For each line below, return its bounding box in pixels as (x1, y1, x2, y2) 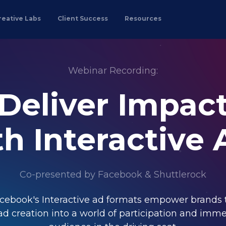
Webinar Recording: (68, 65, 158, 77)
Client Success (57, 14, 108, 22)
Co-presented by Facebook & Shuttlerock (20, 169, 206, 181)
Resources (124, 14, 161, 22)
